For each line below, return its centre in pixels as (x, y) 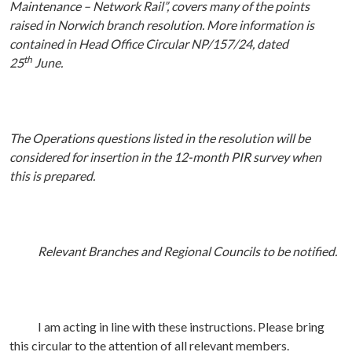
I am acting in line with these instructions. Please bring (167, 327)
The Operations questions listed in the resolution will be (160, 138)
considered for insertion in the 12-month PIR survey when (165, 157)
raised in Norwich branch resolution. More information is (162, 25)
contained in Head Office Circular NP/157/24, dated (149, 44)
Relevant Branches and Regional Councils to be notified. (173, 251)
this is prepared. (53, 176)
